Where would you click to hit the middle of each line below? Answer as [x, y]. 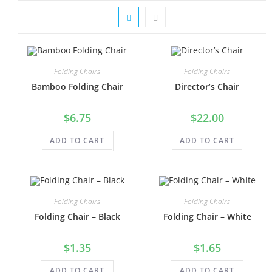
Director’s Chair [207, 87]
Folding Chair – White [207, 216]
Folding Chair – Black [77, 216]
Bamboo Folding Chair [77, 87]
